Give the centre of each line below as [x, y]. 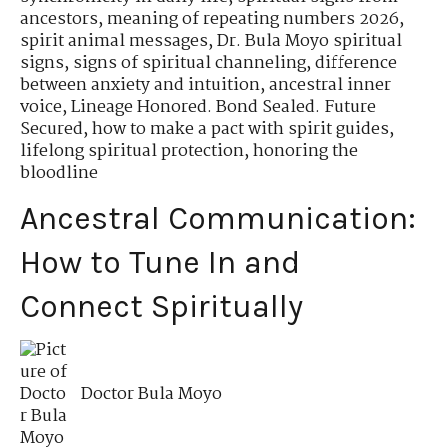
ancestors [59, 20]
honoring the [305, 152]
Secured [51, 130]
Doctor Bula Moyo [152, 394]
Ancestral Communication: [218, 218]
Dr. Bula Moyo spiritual [309, 42]
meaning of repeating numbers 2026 [253, 20]
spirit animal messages [114, 42]
